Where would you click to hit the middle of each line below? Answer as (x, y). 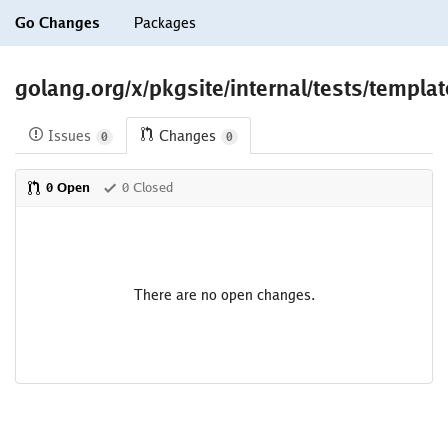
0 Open (68, 188)
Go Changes (57, 23)
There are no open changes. (224, 295)
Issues (69, 136)
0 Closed (147, 188)
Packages (165, 23)
